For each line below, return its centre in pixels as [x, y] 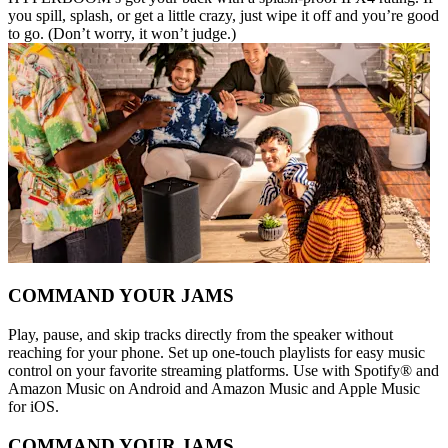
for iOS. [33, 407]
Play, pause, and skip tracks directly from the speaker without [200, 335]
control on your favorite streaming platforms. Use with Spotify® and [223, 371]
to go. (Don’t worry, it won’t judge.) [122, 33]
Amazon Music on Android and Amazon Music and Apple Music [214, 389]
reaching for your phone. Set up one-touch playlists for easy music [216, 353]
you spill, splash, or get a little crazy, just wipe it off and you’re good [223, 15]
